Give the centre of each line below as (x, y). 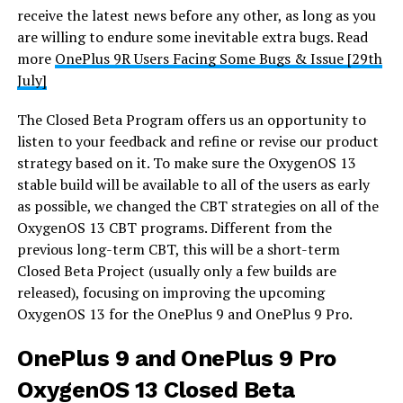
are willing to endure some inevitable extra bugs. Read (192, 37)
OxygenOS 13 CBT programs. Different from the (174, 228)
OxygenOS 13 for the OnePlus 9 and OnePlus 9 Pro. (184, 314)
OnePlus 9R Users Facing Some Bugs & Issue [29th (218, 59)
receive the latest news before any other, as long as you (196, 16)
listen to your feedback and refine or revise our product (197, 142)
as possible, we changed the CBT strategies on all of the (197, 206)
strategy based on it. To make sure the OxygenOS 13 (186, 163)
